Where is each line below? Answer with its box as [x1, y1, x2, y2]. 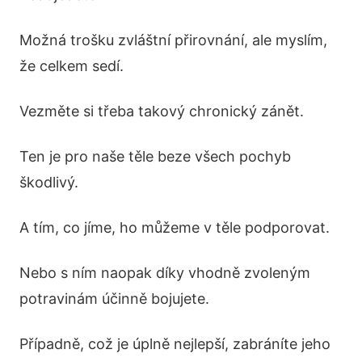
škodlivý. [19, 174, 78, 192]
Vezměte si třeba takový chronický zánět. [19, 103, 304, 120]
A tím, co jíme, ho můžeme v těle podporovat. [19, 219, 330, 237]
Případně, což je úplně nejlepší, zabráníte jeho [19, 335, 330, 353]
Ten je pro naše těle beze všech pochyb [19, 148, 291, 166]
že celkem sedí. [19, 57, 124, 75]
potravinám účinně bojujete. [19, 290, 209, 308]
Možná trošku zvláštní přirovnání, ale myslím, [19, 32, 327, 49]
